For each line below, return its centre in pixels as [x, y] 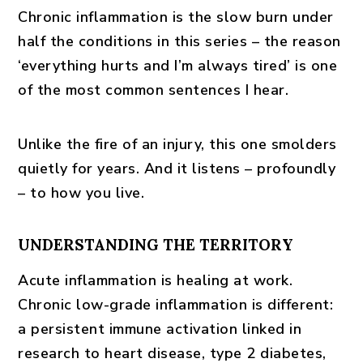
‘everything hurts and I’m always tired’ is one [178, 66]
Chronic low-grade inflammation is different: [176, 305]
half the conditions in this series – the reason [179, 41]
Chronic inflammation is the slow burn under [176, 17]
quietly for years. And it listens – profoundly [177, 169]
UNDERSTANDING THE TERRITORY [156, 245]
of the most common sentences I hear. [154, 90]
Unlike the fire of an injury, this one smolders [177, 144]
